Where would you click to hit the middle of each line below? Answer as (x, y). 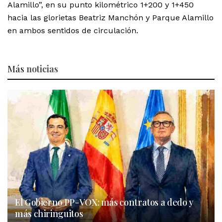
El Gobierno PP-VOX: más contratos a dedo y (104, 202)
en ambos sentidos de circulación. (74, 31)
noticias (42, 69)
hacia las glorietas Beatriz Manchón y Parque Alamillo (111, 18)
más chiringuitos (49, 214)
